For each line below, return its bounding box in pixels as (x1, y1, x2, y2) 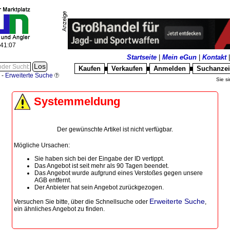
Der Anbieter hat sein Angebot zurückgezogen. (34, 184, 164, 191)
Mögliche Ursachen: (14, 142, 70, 149)
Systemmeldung (34, 95, 120, 108)
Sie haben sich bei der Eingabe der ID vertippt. (34, 155, 164, 162)
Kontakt (202, 53, 226, 61)
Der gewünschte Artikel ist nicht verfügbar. (57, 126, 173, 133)
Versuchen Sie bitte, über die (14, 198, 95, 205)
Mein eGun (162, 53, 197, 61)
